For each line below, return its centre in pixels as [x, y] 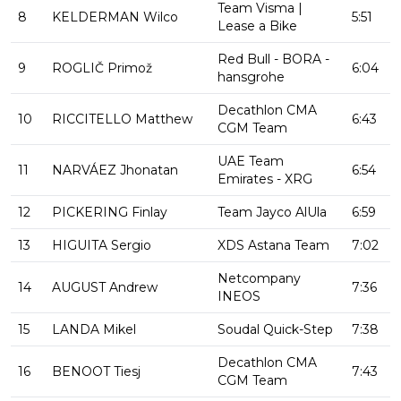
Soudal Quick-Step [275, 330]
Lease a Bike [257, 26]
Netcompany [259, 279]
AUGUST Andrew [103, 288]
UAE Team [251, 162]
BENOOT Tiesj [94, 372]
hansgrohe [251, 77]
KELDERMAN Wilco [113, 17]
